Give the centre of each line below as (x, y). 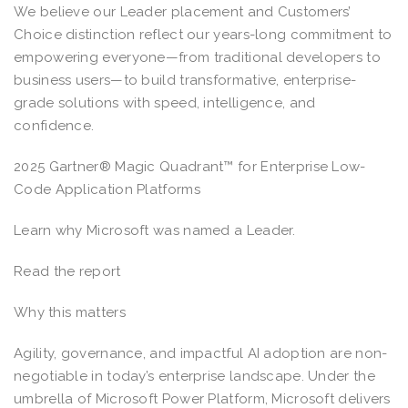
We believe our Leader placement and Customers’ (183, 11)
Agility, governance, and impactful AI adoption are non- (201, 353)
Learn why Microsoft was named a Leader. (155, 230)
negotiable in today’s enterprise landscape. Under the (194, 376)
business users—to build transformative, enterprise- (185, 80)
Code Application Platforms (107, 189)
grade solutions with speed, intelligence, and (165, 102)
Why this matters (72, 312)
